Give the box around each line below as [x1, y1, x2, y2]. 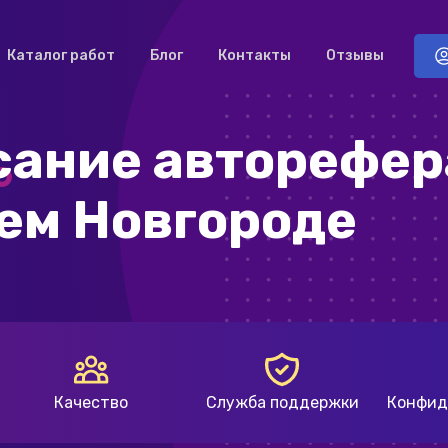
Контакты [218, 47, 291, 64]
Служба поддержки [205, 393, 359, 412]
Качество [54, 393, 128, 412]
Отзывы [326, 47, 384, 64]
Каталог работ [7, 47, 115, 64]
